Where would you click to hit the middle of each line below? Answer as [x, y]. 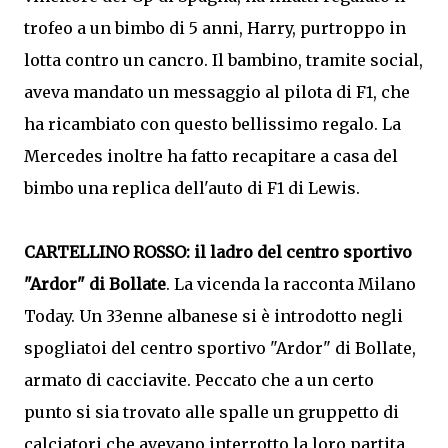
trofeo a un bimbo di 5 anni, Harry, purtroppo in [215, 28]
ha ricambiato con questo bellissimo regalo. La [212, 124]
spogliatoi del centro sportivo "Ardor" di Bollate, [220, 348]
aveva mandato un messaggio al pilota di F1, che [217, 92]
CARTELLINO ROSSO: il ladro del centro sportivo [218, 252]
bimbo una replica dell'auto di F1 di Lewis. [192, 188]
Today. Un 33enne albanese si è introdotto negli [213, 316]
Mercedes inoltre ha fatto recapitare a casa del [211, 156]
